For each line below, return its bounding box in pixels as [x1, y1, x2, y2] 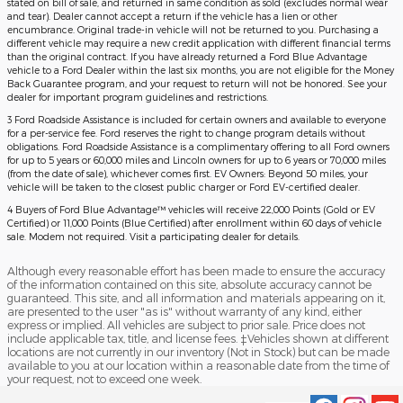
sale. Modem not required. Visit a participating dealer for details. [7, 230, 300, 243]
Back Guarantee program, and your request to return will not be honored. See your [7, 77, 387, 90]
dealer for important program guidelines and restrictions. [7, 91, 268, 103]
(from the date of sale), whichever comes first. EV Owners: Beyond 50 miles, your [7, 167, 368, 180]
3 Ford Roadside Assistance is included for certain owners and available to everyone [7, 113, 386, 126]
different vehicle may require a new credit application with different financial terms [7, 37, 390, 49]
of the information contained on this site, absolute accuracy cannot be [7, 278, 372, 291]
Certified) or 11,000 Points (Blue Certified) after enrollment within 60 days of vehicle [7, 217, 381, 229]
